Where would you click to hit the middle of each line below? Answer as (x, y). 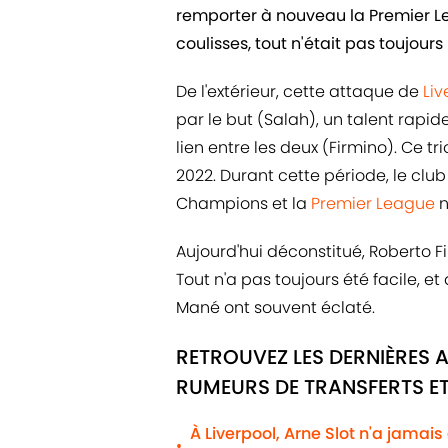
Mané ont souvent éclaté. (275, 308)
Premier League (373, 204)
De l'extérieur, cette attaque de (299, 92)
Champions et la (243, 204)
